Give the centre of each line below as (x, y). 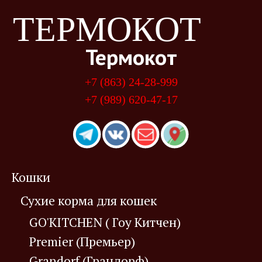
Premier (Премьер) (82, 242)
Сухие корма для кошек (89, 201)
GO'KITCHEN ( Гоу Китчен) (105, 222)
